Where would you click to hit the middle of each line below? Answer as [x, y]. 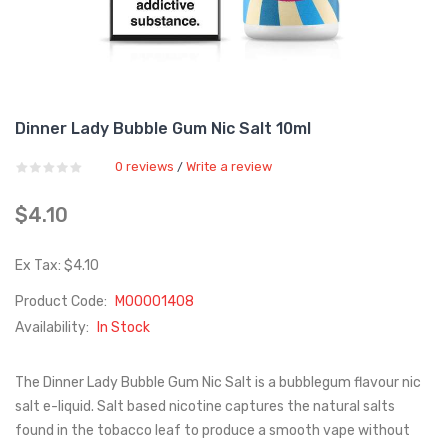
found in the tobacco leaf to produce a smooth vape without [212, 430]
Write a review [229, 166]
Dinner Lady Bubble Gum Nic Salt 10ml [163, 128]
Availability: [53, 327]
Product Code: [62, 301]
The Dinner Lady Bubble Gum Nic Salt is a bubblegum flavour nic [218, 382]
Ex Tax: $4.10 [57, 265]
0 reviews [144, 166]
